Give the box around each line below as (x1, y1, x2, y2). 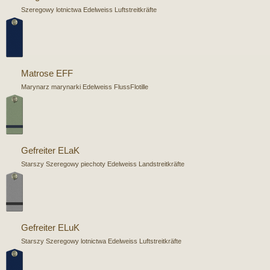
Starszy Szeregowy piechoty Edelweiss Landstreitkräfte (21, 160, 184, 168)
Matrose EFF (21, 67, 73, 78)
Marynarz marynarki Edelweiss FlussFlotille (21, 83, 148, 90)
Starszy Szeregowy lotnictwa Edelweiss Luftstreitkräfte (21, 237, 181, 245)
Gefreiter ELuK (21, 222, 80, 233)
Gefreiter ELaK (21, 145, 80, 155)
